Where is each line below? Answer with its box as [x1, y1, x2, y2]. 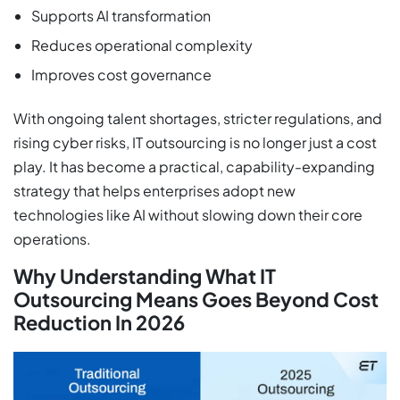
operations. [13, 229, 91, 248]
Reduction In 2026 [13, 309, 185, 335]
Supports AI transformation [31, 5, 211, 25]
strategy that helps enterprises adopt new [13, 180, 296, 200]
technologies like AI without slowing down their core [13, 204, 362, 224]
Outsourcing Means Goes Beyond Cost [13, 286, 379, 312]
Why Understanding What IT [13, 262, 276, 288]
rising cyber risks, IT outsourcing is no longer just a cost [13, 132, 377, 152]
